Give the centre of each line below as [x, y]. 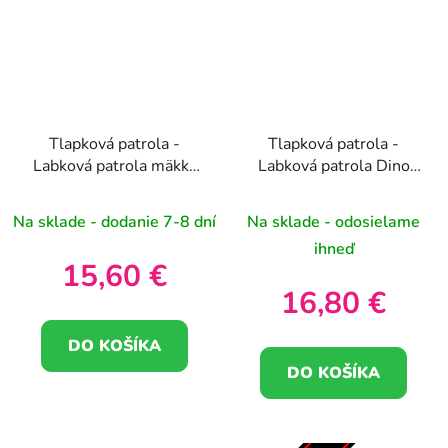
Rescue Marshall [333, 187]
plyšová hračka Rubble [114, 187]
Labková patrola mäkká [114, 165]
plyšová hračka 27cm [333, 209]
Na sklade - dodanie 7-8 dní [114, 221]
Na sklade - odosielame [333, 221]
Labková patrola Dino [333, 165]
